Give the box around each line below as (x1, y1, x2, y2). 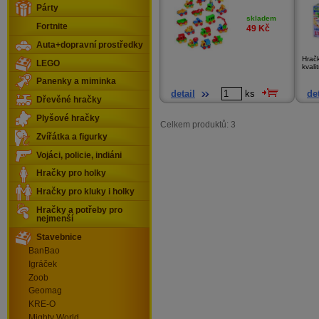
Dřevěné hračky (36, 95, 102, 105)
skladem (246, 14, 276, 23)
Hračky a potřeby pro (36, 206, 122, 215)
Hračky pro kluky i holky (36, 187, 135, 197)
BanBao (28, 246, 60, 255)
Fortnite (36, 21, 68, 31)
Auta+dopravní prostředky (36, 40, 143, 49)
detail (171, 88, 195, 100)
